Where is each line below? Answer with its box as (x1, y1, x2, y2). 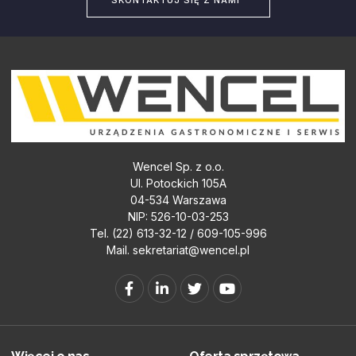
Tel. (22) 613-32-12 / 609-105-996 (89, 226, 267, 240)
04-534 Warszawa (130, 192, 226, 207)
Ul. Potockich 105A (130, 176, 226, 190)
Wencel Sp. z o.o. (132, 159, 224, 173)
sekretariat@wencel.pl (133, 242, 250, 257)
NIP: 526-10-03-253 (127, 209, 229, 223)
